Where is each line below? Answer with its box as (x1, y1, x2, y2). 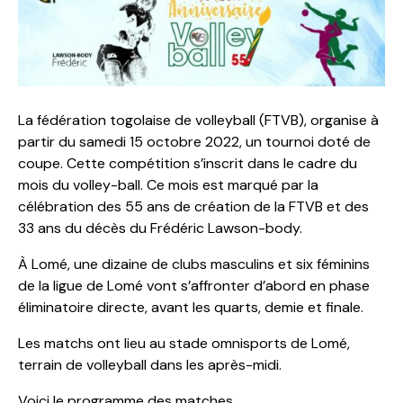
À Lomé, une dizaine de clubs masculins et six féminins (18, 254, 370, 273)
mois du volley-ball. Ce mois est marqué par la (18, 175, 318, 194)
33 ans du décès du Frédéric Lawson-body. (18, 218, 302, 237)
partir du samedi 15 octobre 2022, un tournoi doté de (18, 131, 371, 151)
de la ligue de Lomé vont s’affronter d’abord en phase (18, 275, 370, 295)
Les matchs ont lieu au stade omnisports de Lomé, (18, 333, 350, 353)
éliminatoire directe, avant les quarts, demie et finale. (18, 297, 363, 317)
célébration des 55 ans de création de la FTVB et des (18, 196, 369, 216)
